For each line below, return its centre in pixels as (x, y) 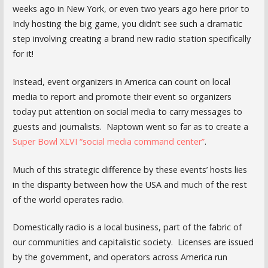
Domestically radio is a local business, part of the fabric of (127, 227)
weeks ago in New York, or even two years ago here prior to (131, 9)
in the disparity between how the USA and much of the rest (130, 184)
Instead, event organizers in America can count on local (121, 81)
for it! (23, 54)
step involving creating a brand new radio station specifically (131, 39)
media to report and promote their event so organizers (122, 96)
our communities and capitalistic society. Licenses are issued (133, 242)
